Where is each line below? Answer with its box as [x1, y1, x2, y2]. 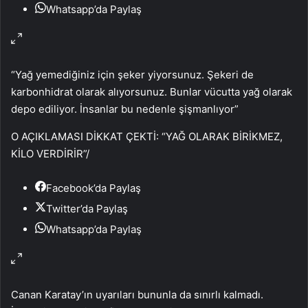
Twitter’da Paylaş [46, 201, 128, 215]
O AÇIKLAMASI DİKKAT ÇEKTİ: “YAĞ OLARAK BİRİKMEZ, [11, 129, 283, 143]
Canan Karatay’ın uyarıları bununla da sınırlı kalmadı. [11, 287, 263, 301]
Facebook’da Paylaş [46, 181, 141, 195]
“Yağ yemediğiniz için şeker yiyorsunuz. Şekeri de [11, 67, 254, 81]
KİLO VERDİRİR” [11, 146, 86, 160]
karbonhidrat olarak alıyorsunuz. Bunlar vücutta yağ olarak [11, 85, 292, 98]
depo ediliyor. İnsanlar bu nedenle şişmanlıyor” [11, 102, 239, 115]
